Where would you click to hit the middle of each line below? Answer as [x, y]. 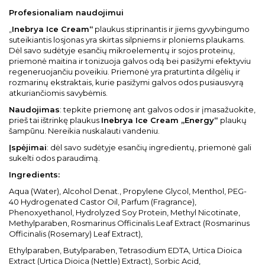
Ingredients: [34, 174]
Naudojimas [34, 109]
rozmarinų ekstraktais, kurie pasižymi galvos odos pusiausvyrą [126, 82]
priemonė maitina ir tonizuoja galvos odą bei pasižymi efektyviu [130, 61]
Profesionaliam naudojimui [66, 12]
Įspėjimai [28, 147]
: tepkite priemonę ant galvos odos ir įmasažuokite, [158, 109]
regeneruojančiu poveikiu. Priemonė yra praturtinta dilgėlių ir [125, 72]
